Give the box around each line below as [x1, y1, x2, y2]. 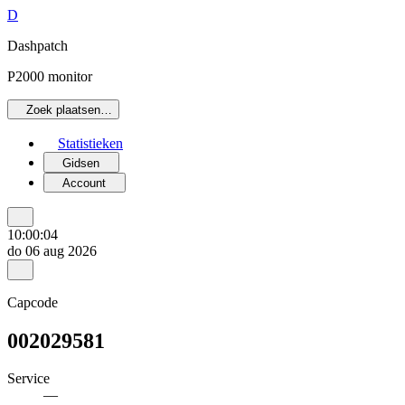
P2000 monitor [7, 69, 92, 84]
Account [62, 175, 107, 190]
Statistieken [58, 136, 123, 152]
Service [7, 371, 50, 387]
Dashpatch [7, 38, 68, 53]
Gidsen [62, 155, 100, 170]
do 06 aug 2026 [7, 243, 97, 259]
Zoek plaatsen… [26, 103, 113, 118]
